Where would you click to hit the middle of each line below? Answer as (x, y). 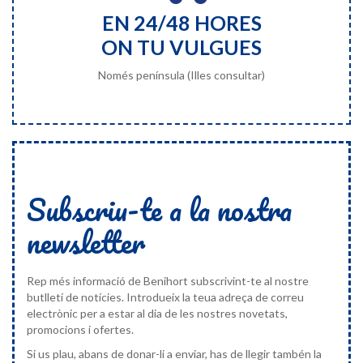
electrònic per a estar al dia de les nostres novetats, (157, 313)
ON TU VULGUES (181, 47)
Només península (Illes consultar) (181, 75)
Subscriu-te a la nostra (159, 209)
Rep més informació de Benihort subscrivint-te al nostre (168, 280)
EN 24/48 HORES (181, 22)
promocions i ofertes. (80, 329)
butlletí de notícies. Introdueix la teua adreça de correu (165, 297)
